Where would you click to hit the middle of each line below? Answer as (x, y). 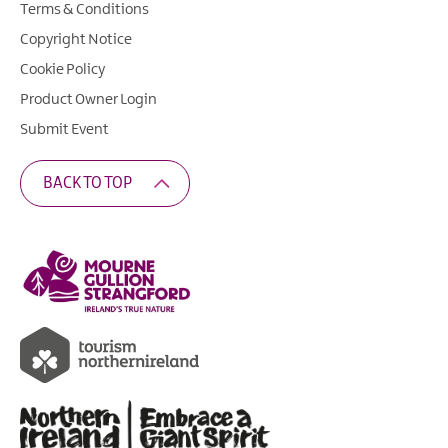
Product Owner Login (88, 99)
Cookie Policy (62, 69)
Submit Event (64, 129)
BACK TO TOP (87, 183)
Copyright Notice (76, 39)
